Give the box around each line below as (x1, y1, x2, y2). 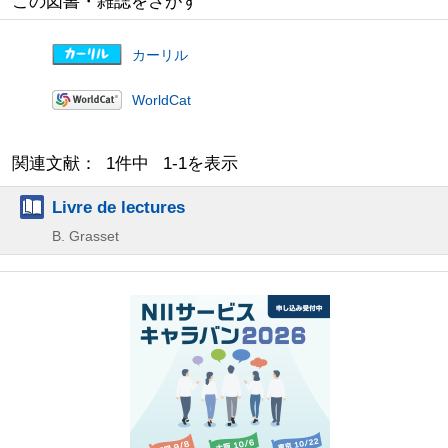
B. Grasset (52, 228, 119, 244)
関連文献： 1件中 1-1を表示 (12, 154, 238, 173)
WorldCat (132, 92, 191, 108)
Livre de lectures (52, 197, 185, 217)
